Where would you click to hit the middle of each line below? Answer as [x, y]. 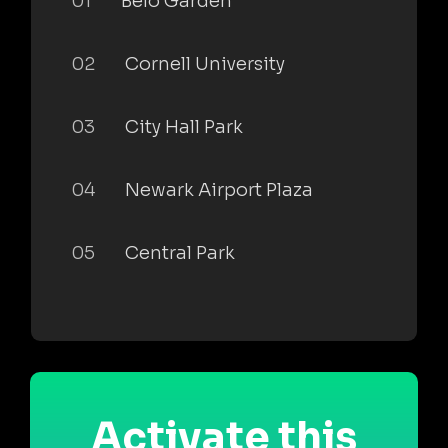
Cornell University [205, 63]
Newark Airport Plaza [219, 189]
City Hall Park [184, 126]
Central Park [180, 252]
